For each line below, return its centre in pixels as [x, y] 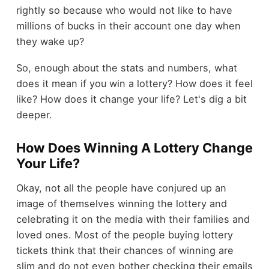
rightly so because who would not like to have [124, 10]
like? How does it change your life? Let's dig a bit [131, 99]
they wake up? [50, 41]
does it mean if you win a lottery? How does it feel [134, 84]
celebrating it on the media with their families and [133, 219]
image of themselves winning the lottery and [121, 203]
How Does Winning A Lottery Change [134, 148]
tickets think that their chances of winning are [125, 250]
